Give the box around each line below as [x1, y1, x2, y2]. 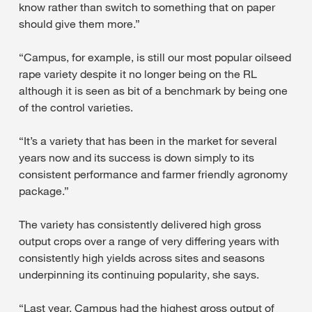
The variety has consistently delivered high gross [19, 217, 261, 231]
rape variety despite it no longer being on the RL [19, 66, 257, 81]
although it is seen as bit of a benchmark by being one [19, 83, 288, 97]
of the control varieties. [19, 100, 133, 114]
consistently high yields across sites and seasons [19, 250, 265, 265]
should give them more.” [19, 16, 140, 31]
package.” [19, 183, 69, 198]
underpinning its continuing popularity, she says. [19, 267, 259, 281]
